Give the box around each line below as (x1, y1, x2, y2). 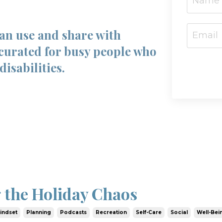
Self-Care (136, 209, 162, 216)
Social (170, 209, 188, 216)
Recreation (96, 209, 127, 216)
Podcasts (60, 209, 87, 216)
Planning (26, 209, 52, 216)
